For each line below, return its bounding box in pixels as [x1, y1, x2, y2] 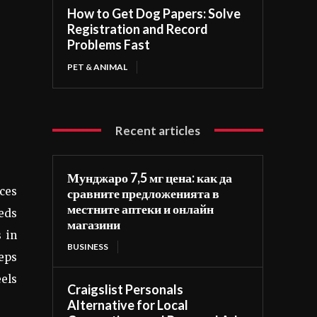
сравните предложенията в [67, 185, 220, 201]
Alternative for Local [67, 296, 189, 313]
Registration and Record [67, 21, 209, 37]
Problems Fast [67, 36, 151, 52]
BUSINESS [67, 241, 109, 252]
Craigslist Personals [67, 281, 184, 297]
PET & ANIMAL [67, 61, 128, 72]
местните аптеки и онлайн [67, 200, 214, 217]
